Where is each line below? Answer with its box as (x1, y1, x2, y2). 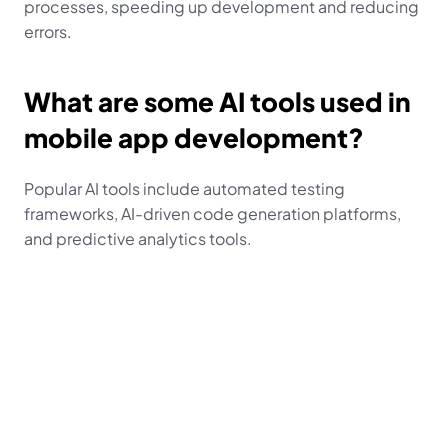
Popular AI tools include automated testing (24, 178, 345, 199)
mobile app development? (24, 121, 364, 154)
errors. (24, 21, 72, 42)
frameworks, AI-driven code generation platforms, (24, 203, 401, 224)
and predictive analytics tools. (24, 228, 252, 249)
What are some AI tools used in (24, 85, 411, 118)
